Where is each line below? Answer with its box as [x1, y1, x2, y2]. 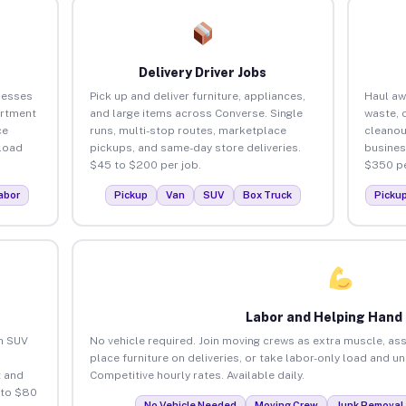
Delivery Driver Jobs [139, 64, 267, 80]
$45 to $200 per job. [89, 158, 201, 171]
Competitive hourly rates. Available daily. [89, 368, 304, 382]
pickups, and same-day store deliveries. [89, 140, 301, 154]
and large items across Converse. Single [89, 106, 303, 120]
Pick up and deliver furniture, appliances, [89, 89, 305, 102]
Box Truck [242, 188, 292, 200]
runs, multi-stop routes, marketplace [89, 123, 286, 137]
